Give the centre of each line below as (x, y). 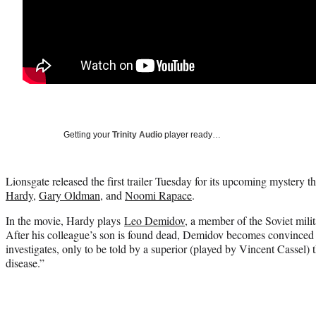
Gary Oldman (69, 195)
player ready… (192, 134)
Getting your (88, 134)
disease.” (25, 262)
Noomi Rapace (158, 195)
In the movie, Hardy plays (65, 220)
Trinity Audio (137, 134)
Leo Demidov (154, 220)
